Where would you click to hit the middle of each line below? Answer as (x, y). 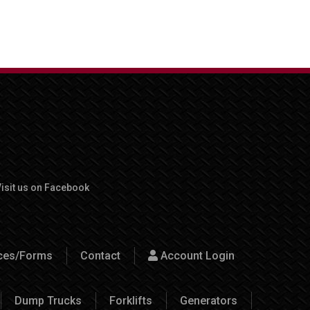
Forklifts (131, 300)
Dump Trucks (48, 300)
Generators (209, 300)
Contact (100, 255)
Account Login (196, 255)
